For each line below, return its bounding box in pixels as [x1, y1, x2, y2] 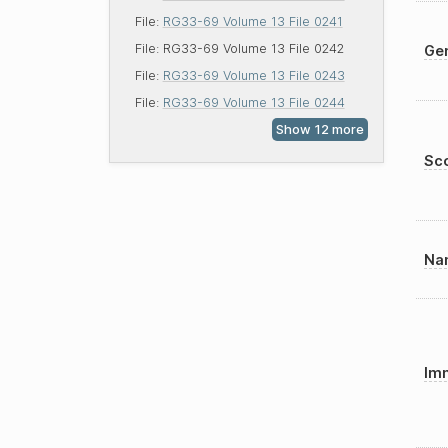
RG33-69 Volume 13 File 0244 [162, 95, 345, 111]
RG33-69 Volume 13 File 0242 [162, 41, 344, 57]
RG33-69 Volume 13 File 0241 [162, 14, 343, 30]
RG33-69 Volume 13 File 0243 [162, 68, 345, 84]
